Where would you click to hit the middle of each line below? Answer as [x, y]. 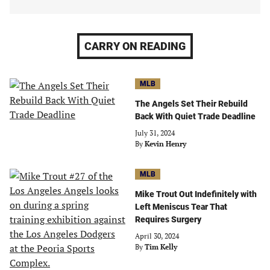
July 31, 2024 [155, 133]
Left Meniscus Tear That [181, 207]
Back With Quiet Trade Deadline [195, 116]
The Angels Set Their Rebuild [191, 104]
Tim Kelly [161, 247]
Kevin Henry [165, 144]
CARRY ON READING [135, 46]
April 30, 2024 [157, 236]
